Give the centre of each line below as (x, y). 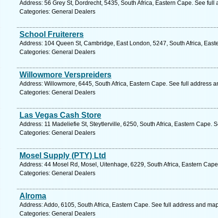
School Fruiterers (52, 34)
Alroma (33, 196)
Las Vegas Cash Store (60, 115)
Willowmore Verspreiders (65, 75)
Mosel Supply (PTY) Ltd (63, 155)
